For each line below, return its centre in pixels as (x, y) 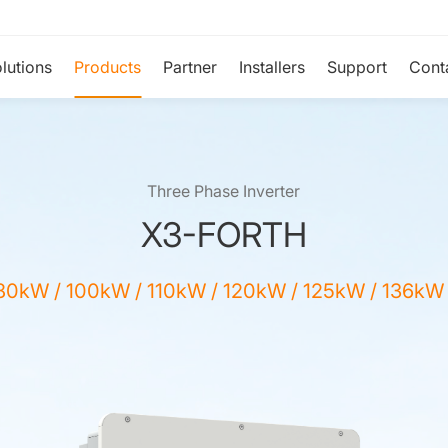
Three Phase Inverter (224, 191)
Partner (190, 67)
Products (107, 67)
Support (357, 67)
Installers (272, 67)
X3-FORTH (223, 234)
